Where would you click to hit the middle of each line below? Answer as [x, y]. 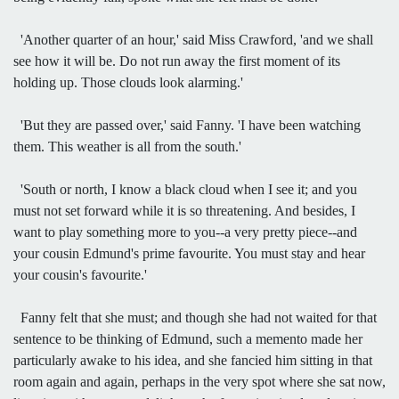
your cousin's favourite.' [80, 274]
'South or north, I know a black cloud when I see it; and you [185, 189]
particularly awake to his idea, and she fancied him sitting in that [193, 360]
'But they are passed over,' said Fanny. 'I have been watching [187, 125]
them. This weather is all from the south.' [127, 146]
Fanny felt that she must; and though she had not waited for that [195, 317]
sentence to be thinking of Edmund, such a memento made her [188, 338]
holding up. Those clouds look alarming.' [128, 82]
